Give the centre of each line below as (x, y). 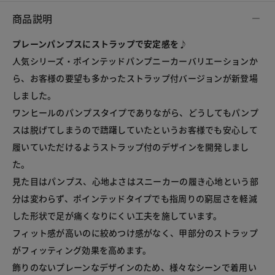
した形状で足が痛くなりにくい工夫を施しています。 (117, 216)
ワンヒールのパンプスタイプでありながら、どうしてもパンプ (135, 113)
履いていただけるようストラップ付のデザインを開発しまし (131, 147)
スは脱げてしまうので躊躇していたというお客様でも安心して (135, 130)
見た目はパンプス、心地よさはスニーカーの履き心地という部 (135, 181)
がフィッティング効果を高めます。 (82, 250)
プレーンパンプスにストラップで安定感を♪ (100, 44)
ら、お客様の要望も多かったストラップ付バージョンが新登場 (135, 78)
